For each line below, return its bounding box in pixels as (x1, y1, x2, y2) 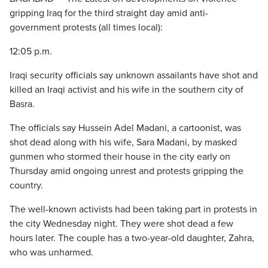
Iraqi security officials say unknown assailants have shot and (10, 69, 258, 81)
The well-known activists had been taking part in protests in (10, 203, 257, 215)
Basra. (10, 98, 35, 110)
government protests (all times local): (10, 22, 163, 33)
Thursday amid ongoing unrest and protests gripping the (10, 165, 243, 177)
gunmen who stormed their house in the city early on (10, 151, 230, 163)
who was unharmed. (10, 246, 93, 258)
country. (10, 179, 43, 191)
